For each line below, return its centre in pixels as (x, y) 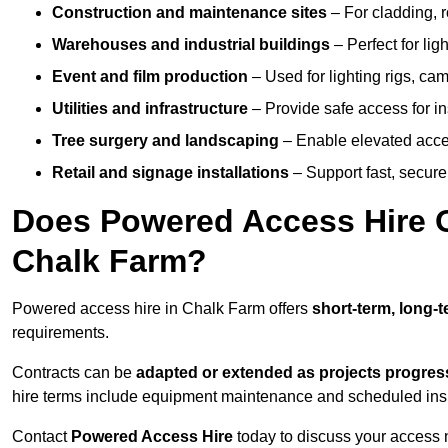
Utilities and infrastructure (150, 109)
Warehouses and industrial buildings (191, 45)
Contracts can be (74, 373)
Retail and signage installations (170, 173)
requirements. (60, 333)
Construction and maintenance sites (189, 13)
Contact (41, 437)
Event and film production (150, 77)
